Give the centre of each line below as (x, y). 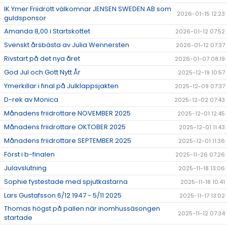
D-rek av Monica (31, 100)
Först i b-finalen (29, 155)
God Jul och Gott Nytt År (42, 72)
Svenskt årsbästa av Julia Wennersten (67, 45)
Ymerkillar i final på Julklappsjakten (61, 86)
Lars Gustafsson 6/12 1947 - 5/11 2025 (63, 196)
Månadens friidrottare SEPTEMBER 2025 (68, 141)
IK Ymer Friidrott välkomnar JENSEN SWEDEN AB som (88, 9)
